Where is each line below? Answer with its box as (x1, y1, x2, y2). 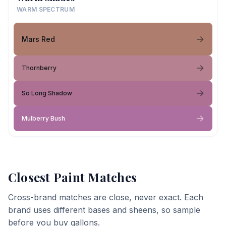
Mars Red (22, 34, 55, 43)
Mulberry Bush (22, 115, 65, 122)
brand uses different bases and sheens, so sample (8, 205, 200, 215)
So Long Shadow (22, 89, 72, 97)
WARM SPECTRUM (17, 6, 75, 13)
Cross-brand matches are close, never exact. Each (8, 192, 203, 202)
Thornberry (22, 64, 56, 72)
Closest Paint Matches (8, 169, 137, 185)
